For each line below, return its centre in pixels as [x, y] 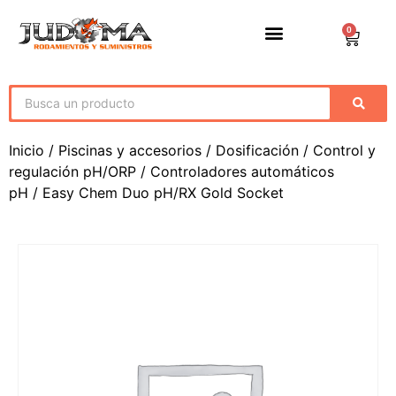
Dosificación [257, 150]
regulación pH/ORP [72, 171]
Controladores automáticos [242, 171]
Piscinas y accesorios [130, 150]
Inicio [27, 150]
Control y [344, 150]
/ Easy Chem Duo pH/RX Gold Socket [156, 193]
